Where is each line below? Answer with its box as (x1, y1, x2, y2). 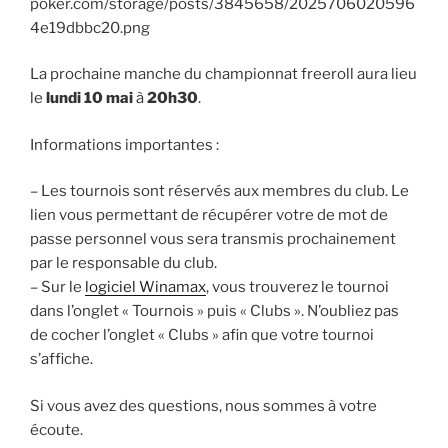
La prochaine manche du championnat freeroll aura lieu (30, 65, 417, 84)
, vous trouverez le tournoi (206, 278, 389, 297)
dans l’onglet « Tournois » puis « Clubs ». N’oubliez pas (30, 302, 399, 321)
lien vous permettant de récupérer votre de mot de (30, 206, 388, 225)
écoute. (30, 420, 83, 439)
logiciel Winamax (85, 278, 206, 297)
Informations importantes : (30, 135, 219, 154)
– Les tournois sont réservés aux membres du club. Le (30, 182, 409, 201)
